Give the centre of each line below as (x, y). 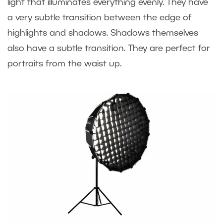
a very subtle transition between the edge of (100, 18)
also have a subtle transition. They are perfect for (109, 49)
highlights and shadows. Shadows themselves (103, 33)
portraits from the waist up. (71, 64)
